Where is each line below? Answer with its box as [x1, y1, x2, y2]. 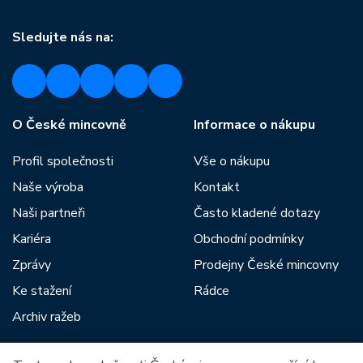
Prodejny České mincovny [194, 256, 339, 274]
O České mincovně [12, 116, 126, 134]
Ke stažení [12, 282, 71, 300]
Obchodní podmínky [194, 230, 304, 248]
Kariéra [12, 230, 51, 248]
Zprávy [12, 256, 51, 274]
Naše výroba [12, 178, 83, 196]
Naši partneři [12, 204, 85, 222]
